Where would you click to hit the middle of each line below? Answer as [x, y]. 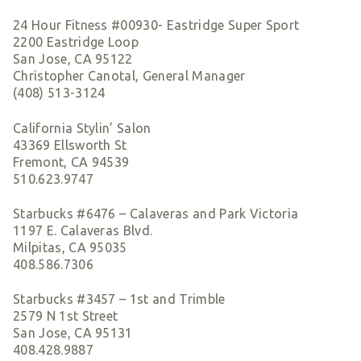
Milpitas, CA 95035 [70, 247]
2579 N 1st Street [66, 316]
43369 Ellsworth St [70, 145]
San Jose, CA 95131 [73, 333]
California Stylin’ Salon [82, 128]
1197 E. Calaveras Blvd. [83, 230]
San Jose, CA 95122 [73, 59]
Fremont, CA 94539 [71, 162]
